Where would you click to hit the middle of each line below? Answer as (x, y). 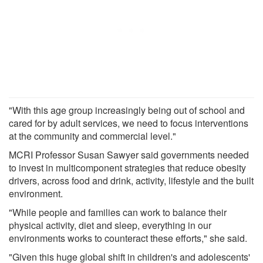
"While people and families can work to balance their (118, 212)
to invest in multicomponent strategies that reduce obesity (127, 167)
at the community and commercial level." (92, 136)
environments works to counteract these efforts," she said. (128, 238)
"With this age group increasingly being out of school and (127, 110)
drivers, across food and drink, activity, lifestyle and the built (131, 180)
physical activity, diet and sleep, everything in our (110, 225)
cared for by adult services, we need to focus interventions (129, 123)
